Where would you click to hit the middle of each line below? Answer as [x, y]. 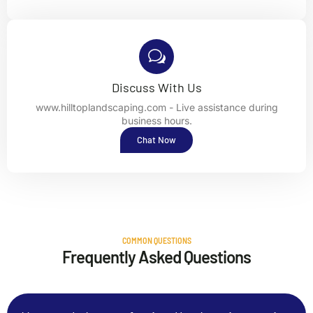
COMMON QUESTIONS [156, 241]
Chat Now [156, 140]
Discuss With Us [156, 88]
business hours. [156, 121]
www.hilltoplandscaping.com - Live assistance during [156, 108]
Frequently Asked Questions [156, 257]
